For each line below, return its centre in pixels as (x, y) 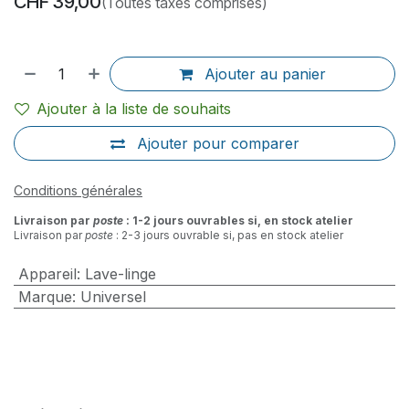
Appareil (47, 273)
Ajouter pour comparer (218, 143)
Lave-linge (120, 273)
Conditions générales (78, 190)
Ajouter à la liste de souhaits (134, 108)
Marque (45, 296)
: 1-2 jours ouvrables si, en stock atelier (238, 220)
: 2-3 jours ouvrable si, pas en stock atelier (228, 235)
